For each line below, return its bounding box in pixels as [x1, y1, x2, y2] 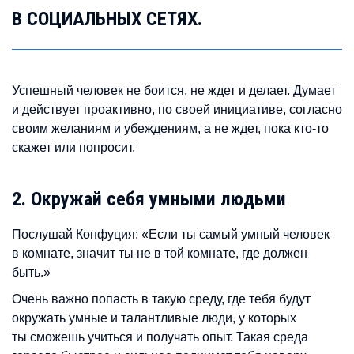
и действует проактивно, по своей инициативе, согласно [12, 103, 342, 116]
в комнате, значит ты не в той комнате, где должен [12, 247, 307, 260]
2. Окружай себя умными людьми [12, 188, 286, 210]
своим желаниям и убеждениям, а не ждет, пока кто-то [12, 122, 329, 135]
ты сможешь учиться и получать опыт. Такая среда [12, 330, 308, 344]
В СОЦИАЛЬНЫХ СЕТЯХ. [12, 8, 202, 30]
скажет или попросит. [12, 141, 135, 154]
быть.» [12, 265, 51, 279]
